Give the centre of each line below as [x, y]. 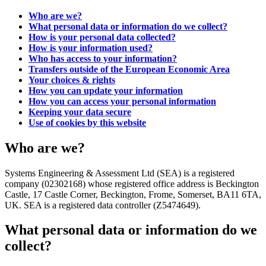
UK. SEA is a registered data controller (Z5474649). [103, 205]
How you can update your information [106, 90]
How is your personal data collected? [102, 37]
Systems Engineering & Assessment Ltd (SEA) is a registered [120, 173]
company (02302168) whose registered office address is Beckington [132, 183]
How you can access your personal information [122, 101]
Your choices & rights [72, 80]
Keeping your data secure [80, 112]
